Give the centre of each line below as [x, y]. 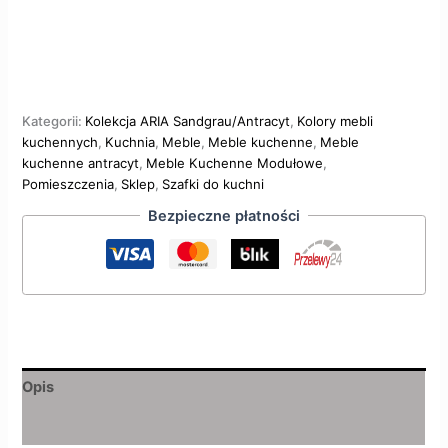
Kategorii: [54, 121]
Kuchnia [130, 142]
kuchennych [60, 142]
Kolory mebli [335, 121]
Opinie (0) [58, 425]
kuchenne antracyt [81, 163]
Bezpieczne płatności [224, 215]
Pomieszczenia [68, 184]
